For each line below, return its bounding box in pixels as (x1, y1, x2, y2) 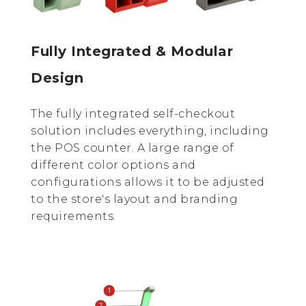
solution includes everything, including (31, 124, 269, 138)
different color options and (31, 158, 196, 172)
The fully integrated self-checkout (31, 107, 235, 121)
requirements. (31, 210, 116, 223)
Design (31, 70, 83, 87)
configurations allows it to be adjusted (31, 176, 265, 189)
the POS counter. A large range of (31, 141, 234, 155)
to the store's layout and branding (31, 193, 238, 206)
